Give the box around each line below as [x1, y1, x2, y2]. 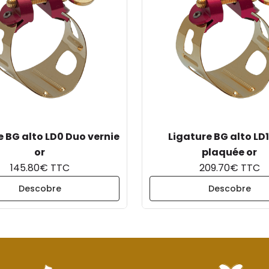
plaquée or [202, 145, 257, 159]
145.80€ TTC [10, 161, 70, 175]
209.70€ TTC [199, 161, 260, 175]
